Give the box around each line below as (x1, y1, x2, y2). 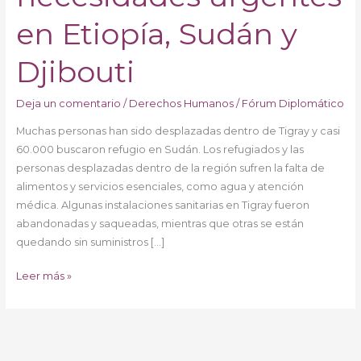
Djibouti (15, 53, 135, 89)
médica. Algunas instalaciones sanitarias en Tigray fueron (15, 198, 309, 211)
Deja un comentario (15, 97, 121, 110)
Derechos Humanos (128, 97, 234, 110)
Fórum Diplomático (241, 97, 344, 110)
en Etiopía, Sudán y (15, 15, 297, 52)
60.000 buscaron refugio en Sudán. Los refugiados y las (15, 143, 304, 156)
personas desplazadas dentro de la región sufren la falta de (15, 161, 325, 174)
